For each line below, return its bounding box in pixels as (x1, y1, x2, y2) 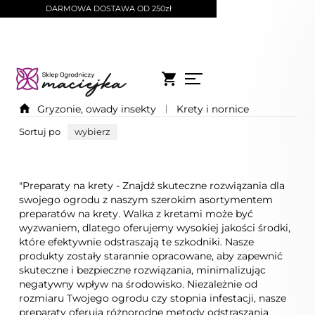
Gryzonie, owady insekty (37, 103, 157, 115)
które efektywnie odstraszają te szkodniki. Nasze (19, 236, 255, 248)
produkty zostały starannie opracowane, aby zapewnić (19, 250, 283, 262)
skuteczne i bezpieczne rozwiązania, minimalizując (19, 264, 266, 276)
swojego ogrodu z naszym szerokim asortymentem (19, 193, 274, 206)
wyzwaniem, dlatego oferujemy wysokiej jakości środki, (19, 221, 291, 234)
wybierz (75, 126, 111, 137)
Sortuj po (19, 126, 61, 137)
